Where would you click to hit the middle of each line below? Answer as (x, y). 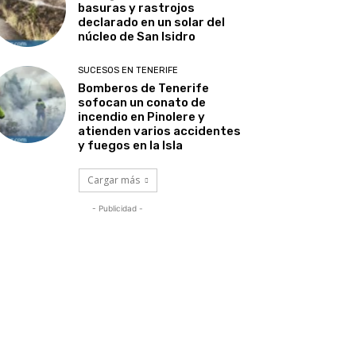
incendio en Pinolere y (142, 116)
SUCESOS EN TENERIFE (128, 70)
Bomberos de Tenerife (144, 88)
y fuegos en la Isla (131, 145)
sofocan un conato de (142, 102)
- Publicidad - (118, 208)
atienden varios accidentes (160, 131)
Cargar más (113, 180)
